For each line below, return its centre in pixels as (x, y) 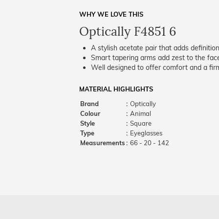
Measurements (103, 143)
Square (140, 123)
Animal (141, 113)
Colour (90, 113)
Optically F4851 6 (128, 32)
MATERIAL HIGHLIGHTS (116, 89)
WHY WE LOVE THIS (111, 14)
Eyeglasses (145, 133)
